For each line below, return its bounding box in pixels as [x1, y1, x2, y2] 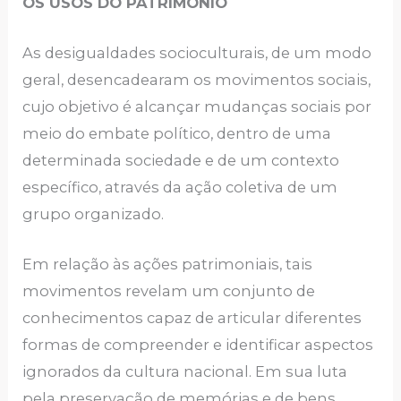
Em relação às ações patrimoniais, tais [22, 255, 313, 274]
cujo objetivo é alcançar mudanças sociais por [22, 98, 372, 116]
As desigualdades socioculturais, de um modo [22, 44, 372, 63]
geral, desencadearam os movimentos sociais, [22, 71, 371, 90]
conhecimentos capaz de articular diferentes [22, 309, 363, 328]
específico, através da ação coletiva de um [22, 178, 338, 197]
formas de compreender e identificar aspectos [22, 336, 374, 354]
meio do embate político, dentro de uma [22, 124, 332, 143]
